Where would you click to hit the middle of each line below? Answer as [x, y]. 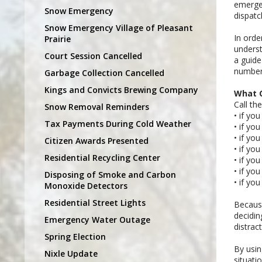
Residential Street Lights [95, 202]
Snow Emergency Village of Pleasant [119, 27]
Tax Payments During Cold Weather [118, 123]
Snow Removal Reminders [97, 106]
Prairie [58, 39]
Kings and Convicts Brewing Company [121, 89]
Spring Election [75, 236]
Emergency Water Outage [97, 219]
